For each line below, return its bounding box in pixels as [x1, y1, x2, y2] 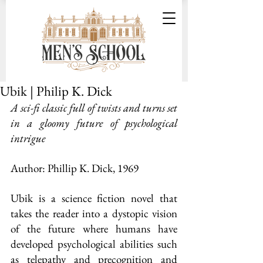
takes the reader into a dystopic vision [11, 206, 177, 221]
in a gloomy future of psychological [11, 116, 177, 130]
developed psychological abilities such [11, 237, 177, 251]
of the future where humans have [11, 221, 177, 236]
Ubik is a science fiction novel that [11, 191, 177, 205]
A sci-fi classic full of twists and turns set [11, 100, 177, 115]
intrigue [11, 131, 45, 146]
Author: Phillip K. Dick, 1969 [11, 161, 139, 176]
